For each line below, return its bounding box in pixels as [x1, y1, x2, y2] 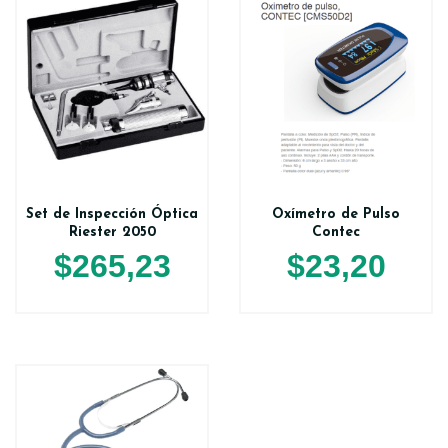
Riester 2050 [68, 224, 156, 240]
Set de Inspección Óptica [26, 206, 198, 222]
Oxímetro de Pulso [272, 206, 400, 222]
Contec [312, 224, 360, 240]
